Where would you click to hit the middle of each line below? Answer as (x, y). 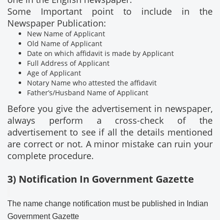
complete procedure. (51, 156)
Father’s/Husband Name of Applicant (88, 93)
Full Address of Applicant (68, 63)
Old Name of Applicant (65, 44)
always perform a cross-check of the (110, 121)
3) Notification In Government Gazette (101, 179)
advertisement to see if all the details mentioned (110, 132)
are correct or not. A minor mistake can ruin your (110, 144)
